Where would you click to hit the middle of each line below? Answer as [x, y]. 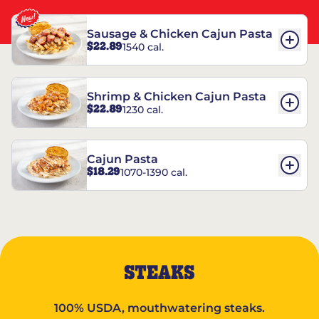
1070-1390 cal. [154, 172]
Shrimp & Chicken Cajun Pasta [177, 97]
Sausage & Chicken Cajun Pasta [180, 34]
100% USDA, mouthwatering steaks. [159, 308]
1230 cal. [143, 109]
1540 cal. [143, 47]
